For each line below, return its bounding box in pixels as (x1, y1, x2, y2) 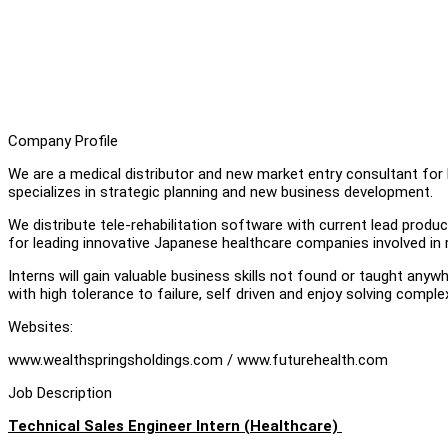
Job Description (8, 383, 112, 402)
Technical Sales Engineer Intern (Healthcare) (8, 416, 342, 435)
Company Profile (8, 131, 118, 150)
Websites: (8, 317, 73, 336)
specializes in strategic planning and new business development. (8, 182, 433, 201)
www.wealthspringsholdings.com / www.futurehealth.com (8, 350, 388, 369)
